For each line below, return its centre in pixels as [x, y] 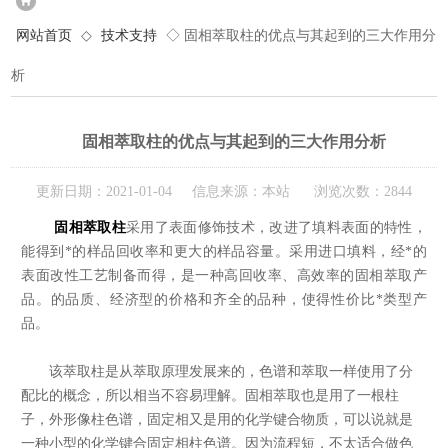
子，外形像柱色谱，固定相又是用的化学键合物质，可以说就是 [217, 420]
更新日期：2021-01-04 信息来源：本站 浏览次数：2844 [224, 192]
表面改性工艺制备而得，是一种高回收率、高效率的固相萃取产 [224, 276]
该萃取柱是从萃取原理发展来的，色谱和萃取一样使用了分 [217, 372]
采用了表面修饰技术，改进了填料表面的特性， [276, 228]
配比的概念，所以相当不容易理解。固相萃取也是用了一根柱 [210, 396]
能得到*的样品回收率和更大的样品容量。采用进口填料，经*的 [224, 252]
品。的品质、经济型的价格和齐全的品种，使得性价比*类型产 [224, 300]
